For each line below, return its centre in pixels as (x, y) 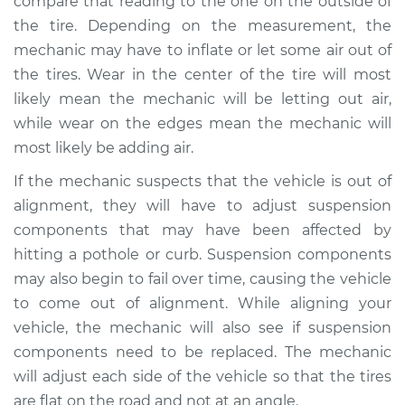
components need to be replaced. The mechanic (202, 352)
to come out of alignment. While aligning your (202, 303)
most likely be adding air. (104, 148)
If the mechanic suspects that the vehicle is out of (202, 181)
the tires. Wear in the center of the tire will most (202, 75)
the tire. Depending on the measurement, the (202, 26)
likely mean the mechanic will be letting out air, (202, 99)
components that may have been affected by (202, 230)
